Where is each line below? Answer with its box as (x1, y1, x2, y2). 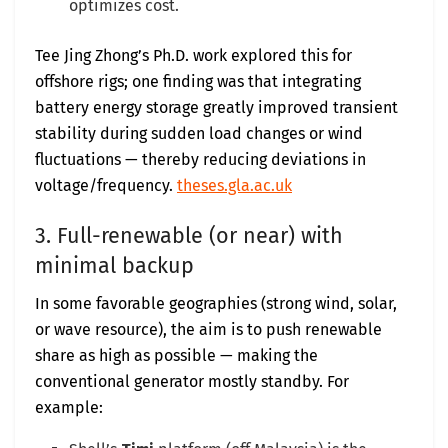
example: (35, 398, 103, 418)
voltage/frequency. (35, 176, 177, 196)
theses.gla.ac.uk (177, 176, 292, 196)
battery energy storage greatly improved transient (35, 98, 398, 118)
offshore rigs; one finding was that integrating (35, 72, 361, 92)
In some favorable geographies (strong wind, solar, (35, 294, 397, 314)
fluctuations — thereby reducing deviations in (35, 150, 366, 170)
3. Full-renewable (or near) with (35, 222, 343, 249)
